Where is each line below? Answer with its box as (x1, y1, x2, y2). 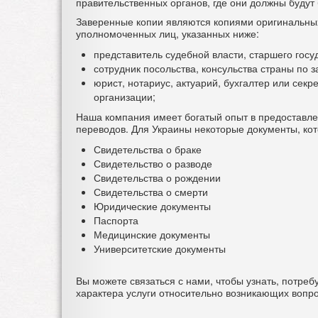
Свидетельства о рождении (94, 170, 221, 185)
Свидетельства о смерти (94, 185, 208, 199)
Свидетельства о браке (94, 142, 202, 157)
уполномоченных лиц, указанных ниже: (76, 26, 259, 41)
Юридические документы (94, 199, 211, 214)
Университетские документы (94, 241, 226, 256)
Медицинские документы (94, 227, 210, 242)
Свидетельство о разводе (94, 156, 212, 171)
